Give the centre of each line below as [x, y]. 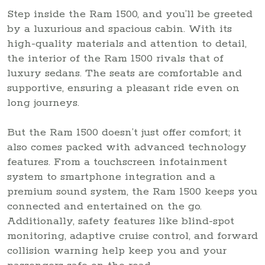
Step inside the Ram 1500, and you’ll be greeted [130, 14]
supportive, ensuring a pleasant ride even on [123, 88]
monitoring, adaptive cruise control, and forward [132, 236]
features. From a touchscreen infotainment [117, 162]
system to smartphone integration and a [111, 177]
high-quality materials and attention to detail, [127, 43]
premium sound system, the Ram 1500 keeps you [132, 191]
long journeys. [43, 103]
